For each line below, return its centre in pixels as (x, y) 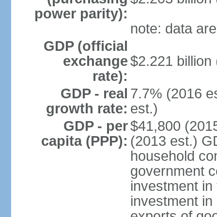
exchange (95, 61)
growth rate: (87, 108)
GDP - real (94, 93)
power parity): (81, 14)
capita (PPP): (84, 141)
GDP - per (95, 126)
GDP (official (85, 46)
